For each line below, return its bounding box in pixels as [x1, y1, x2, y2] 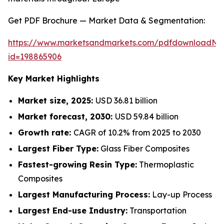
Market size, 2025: [18, 95, 95, 105]
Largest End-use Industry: [18, 205, 127, 215]
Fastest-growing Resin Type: [18, 159, 137, 169]
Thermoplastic [137, 159, 194, 169]
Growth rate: [18, 127, 73, 137]
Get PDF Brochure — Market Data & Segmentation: [8, 15, 205, 25]
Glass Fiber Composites [98, 143, 189, 153]
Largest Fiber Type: [18, 143, 98, 153]
